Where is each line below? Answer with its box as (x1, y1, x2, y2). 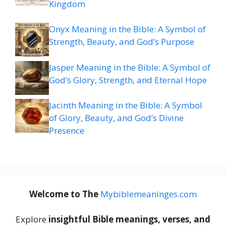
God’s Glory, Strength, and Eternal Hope (49, 74, 207, 86)
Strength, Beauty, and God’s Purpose (49, 36, 194, 48)
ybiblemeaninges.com (108, 188, 197, 200)
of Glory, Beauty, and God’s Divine (49, 112, 184, 124)
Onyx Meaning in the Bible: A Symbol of (49, 23, 206, 35)
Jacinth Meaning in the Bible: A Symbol (49, 99, 202, 111)
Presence (49, 125, 84, 137)
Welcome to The (29, 188, 100, 200)
